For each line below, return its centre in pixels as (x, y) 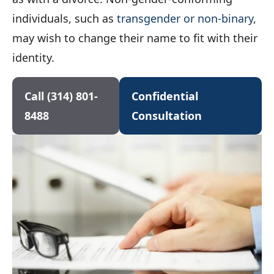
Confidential (165, 96)
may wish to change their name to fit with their (135, 38)
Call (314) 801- (61, 96)
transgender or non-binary (185, 18)
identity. (33, 57)
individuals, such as (65, 18)
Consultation (166, 115)
